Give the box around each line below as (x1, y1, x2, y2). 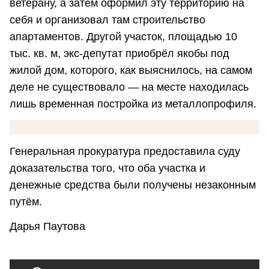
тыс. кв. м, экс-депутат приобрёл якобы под (10, 47, 229, 59)
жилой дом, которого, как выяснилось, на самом (10, 64, 252, 76)
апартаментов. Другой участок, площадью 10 (10, 30, 237, 43)
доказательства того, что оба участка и (10, 162, 205, 174)
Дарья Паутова (10, 220, 85, 232)
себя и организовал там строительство (10, 13, 205, 26)
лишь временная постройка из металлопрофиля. (10, 97, 256, 110)
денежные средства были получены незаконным (10, 178, 256, 191)
